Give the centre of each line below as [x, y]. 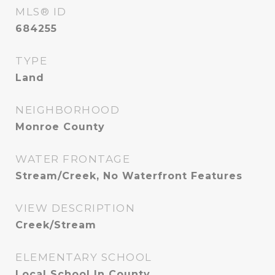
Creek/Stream [56, 225]
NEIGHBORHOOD [68, 110]
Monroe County [60, 127]
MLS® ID [41, 12]
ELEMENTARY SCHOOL [84, 257]
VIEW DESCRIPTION [75, 208]
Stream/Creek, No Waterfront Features [129, 176]
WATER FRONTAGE [73, 159]
